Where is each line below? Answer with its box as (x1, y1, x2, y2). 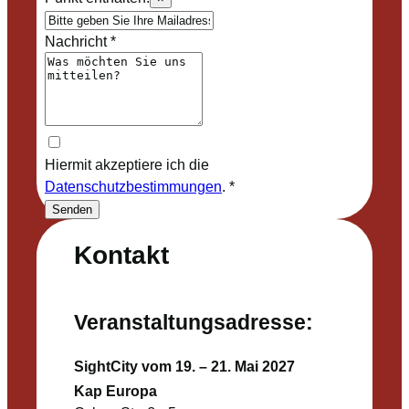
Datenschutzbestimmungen (44, 178, 222, 195)
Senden (51, 203, 92, 217)
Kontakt (73, 239, 169, 269)
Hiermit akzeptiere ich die (44, 156, 209, 173)
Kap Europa (73, 383, 157, 400)
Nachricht (44, 33, 107, 50)
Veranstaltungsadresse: (73, 310, 313, 335)
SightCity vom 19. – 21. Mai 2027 (73, 358, 295, 375)
